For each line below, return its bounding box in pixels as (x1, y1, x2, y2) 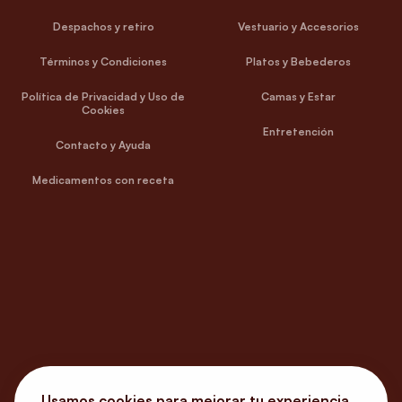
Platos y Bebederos (246, 55, 352, 69)
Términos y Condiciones (39, 55, 168, 69)
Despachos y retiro (52, 20, 154, 34)
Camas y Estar (261, 90, 336, 104)
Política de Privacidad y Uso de (22, 90, 186, 104)
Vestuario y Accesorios (238, 20, 360, 34)
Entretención (263, 125, 335, 139)
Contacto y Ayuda (56, 138, 152, 153)
